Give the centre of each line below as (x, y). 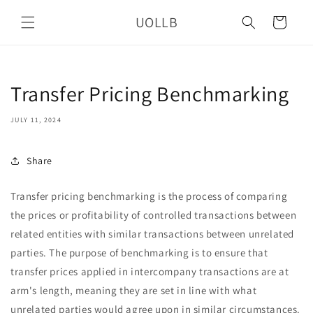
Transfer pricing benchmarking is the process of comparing (149, 196)
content (39, 22)
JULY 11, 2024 (36, 120)
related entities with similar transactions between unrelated (153, 234)
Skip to (38, 9)
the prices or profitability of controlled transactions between (154, 215)
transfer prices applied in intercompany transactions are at (150, 271)
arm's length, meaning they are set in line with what (134, 290)
